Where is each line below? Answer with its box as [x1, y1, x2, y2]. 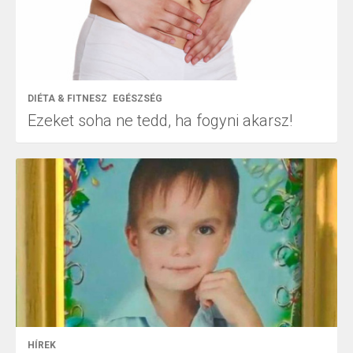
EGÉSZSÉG [113, 92, 162, 104]
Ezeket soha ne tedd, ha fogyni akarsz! [28, 110, 292, 130]
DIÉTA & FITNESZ [28, 92, 107, 104]
